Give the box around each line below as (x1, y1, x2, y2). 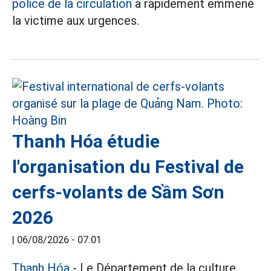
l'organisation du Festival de (12, 156, 244, 177)
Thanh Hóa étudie (12, 131, 160, 152)
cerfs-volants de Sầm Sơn (12, 181, 224, 203)
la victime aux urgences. (12, 13, 139, 28)
